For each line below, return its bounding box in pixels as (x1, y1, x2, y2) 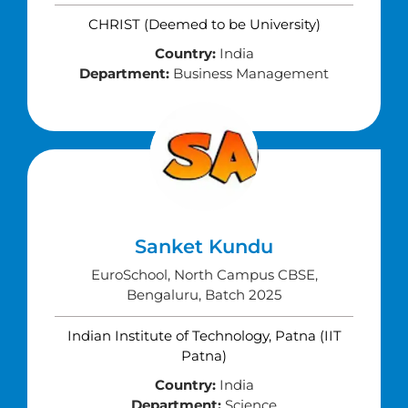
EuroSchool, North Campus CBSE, (90, 266, 318, 283)
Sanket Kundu (135, 235, 273, 258)
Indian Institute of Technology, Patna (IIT (66, 327, 342, 344)
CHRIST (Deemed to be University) (87, 15, 321, 33)
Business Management (169, 65, 329, 82)
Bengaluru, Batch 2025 (127, 286, 281, 303)
